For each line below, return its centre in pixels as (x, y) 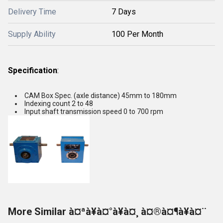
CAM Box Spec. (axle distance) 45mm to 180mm (101, 96)
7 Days (124, 12)
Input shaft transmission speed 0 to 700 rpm (94, 111)
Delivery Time (32, 12)
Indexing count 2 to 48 (59, 104)
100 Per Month (137, 34)
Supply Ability (32, 34)
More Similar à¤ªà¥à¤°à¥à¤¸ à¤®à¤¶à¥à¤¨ (107, 212)
